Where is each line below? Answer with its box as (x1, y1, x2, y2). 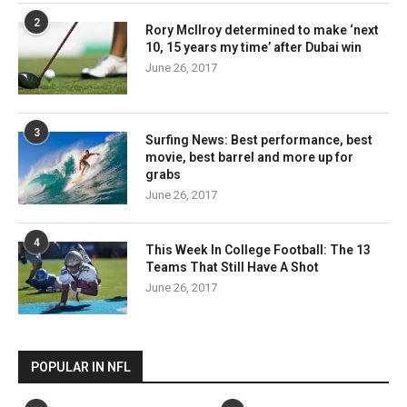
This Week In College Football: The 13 (145, 243, 371, 257)
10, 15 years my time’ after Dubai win (145, 40, 362, 55)
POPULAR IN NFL (31, 360, 131, 374)
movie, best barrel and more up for (145, 150, 353, 164)
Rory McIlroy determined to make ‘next (145, 23, 379, 37)
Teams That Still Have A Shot (145, 260, 319, 274)
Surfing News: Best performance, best (145, 133, 372, 147)
